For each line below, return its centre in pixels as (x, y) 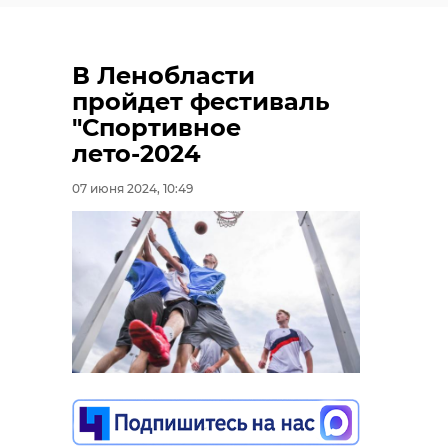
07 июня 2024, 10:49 (132, 189)
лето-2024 (136, 154)
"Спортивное (156, 128)
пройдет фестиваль (201, 102)
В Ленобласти (163, 76)
